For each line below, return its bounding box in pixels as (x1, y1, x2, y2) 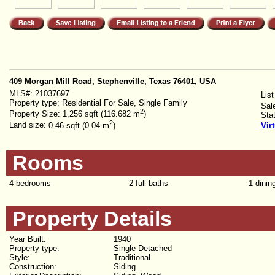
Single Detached (114, 244, 172, 253)
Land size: (9, 120, 46, 130)
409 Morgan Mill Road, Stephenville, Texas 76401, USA (9, 77, 216, 86)
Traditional (114, 253, 150, 262)
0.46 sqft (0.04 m (48, 120, 109, 130)
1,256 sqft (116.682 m (63, 109, 140, 119)
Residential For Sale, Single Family (62, 98, 187, 107)
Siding (114, 262, 136, 271)
